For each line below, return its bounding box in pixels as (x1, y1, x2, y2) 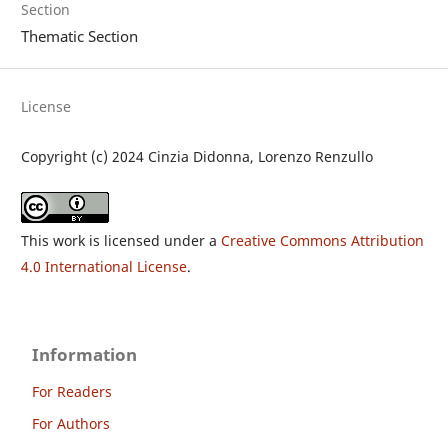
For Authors (32, 413, 111, 433)
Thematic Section (21, 25, 139, 46)
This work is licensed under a (21, 230, 222, 250)
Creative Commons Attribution (221, 230, 425, 250)
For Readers (32, 381, 113, 401)
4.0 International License (21, 256, 188, 276)
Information (32, 342, 138, 366)
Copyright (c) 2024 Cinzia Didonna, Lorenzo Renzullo (21, 147, 374, 167)
